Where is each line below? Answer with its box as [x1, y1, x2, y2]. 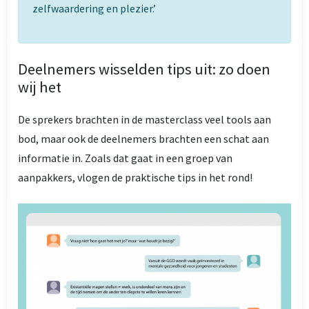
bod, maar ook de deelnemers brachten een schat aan [18, 131, 269, 146]
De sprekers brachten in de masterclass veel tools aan [18, 112, 271, 126]
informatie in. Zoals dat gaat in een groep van [18, 150, 232, 165]
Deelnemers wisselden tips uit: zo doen [18, 59, 270, 79]
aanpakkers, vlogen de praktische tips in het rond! [18, 170, 252, 184]
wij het [18, 77, 61, 97]
